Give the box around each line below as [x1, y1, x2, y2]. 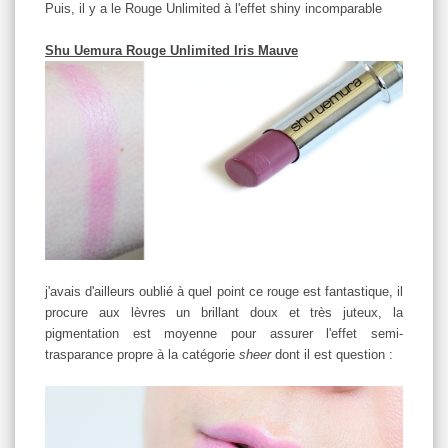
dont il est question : [271, 347, 393, 363]
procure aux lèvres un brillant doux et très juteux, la [45, 305, 403, 321]
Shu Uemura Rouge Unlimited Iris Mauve [45, 43, 298, 59]
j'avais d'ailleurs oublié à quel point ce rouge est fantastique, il [45, 284, 403, 300]
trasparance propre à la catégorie [45, 347, 239, 363]
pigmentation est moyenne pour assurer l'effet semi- [45, 326, 403, 342]
